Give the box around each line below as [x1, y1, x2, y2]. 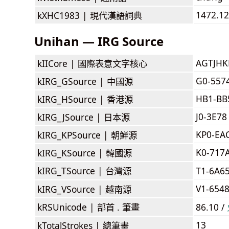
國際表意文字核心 [78, 57, 147, 70]
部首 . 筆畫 [97, 200, 140, 213]
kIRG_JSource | [37, 110, 104, 123]
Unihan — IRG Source [34, 32, 164, 50]
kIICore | [37, 57, 78, 70]
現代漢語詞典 [90, 9, 142, 21]
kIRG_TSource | [37, 164, 105, 177]
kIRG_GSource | [37, 75, 107, 87]
